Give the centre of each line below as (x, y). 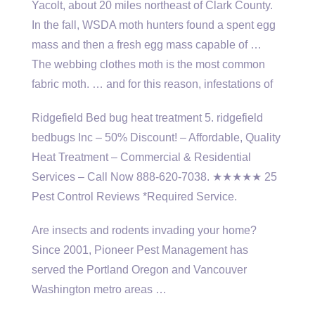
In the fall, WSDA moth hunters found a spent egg (154, 25)
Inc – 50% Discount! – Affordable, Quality (178, 137)
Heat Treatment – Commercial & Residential (141, 157)
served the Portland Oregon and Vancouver (139, 270)
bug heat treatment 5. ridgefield (186, 118)
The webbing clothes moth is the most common (148, 64)
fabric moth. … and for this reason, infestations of (152, 84)
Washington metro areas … (99, 289)
